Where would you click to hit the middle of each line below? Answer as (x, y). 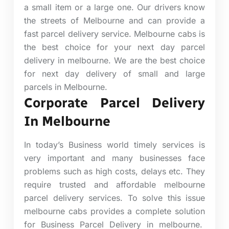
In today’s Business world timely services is (114, 144)
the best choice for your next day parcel (114, 47)
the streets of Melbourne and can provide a (114, 20)
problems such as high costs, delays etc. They (114, 171)
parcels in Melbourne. (66, 87)
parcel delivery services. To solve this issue (114, 198)
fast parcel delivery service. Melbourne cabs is (114, 33)
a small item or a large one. (79, 7)
